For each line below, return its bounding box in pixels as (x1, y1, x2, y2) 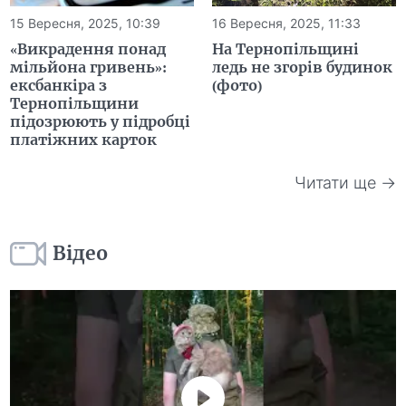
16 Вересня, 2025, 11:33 (212, 14, 361, 31)
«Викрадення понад (10, 39, 167, 58)
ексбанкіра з (10, 75, 108, 94)
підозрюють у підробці (10, 111, 191, 130)
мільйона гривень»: (10, 57, 168, 76)
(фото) (212, 75, 262, 94)
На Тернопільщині (212, 39, 359, 58)
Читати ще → (294, 173, 396, 193)
